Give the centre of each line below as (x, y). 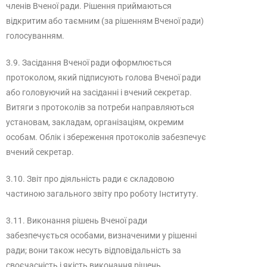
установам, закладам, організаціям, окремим (95, 122)
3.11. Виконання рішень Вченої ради (77, 221)
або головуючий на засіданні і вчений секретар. (99, 92)
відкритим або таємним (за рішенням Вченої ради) (105, 21)
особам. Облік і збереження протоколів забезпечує (106, 137)
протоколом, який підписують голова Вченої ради (103, 77)
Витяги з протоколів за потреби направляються (100, 107)
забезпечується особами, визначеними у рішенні (101, 235)
